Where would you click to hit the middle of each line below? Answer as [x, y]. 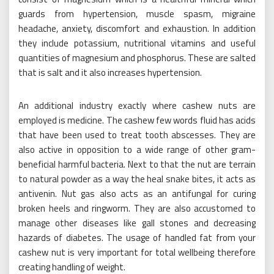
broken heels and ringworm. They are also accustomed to [137, 209]
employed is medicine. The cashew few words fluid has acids [137, 120]
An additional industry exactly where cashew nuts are [137, 106]
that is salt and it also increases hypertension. [110, 73]
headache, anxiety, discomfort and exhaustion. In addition [137, 29]
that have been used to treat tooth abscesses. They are [137, 135]
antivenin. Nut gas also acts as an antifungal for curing [137, 194]
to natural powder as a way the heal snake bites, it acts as [137, 179]
